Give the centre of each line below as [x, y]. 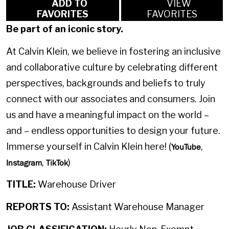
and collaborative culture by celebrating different [112, 67]
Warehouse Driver [76, 185]
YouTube [186, 147]
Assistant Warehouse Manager [137, 207]
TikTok [57, 163]
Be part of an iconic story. [65, 29]
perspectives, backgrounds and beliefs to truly [106, 83]
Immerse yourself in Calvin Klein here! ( [89, 146]
